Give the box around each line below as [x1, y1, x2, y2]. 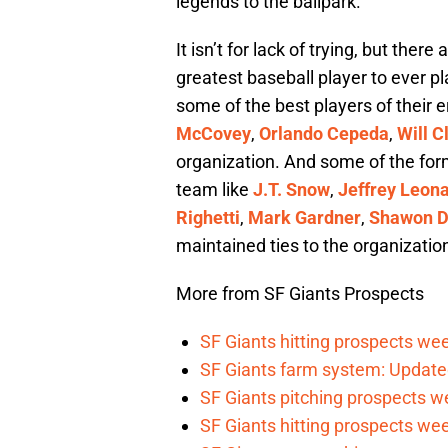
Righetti [176, 207, 240, 229]
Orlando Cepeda [259, 123, 389, 145]
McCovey [176, 123, 251, 145]
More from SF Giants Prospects [176, 283, 424, 305]
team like [176, 179, 253, 201]
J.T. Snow [253, 179, 330, 201]
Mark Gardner [248, 207, 361, 229]
